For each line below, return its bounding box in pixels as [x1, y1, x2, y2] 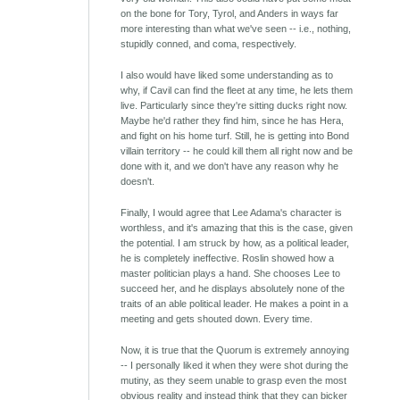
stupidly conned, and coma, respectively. [121, 38, 297, 50]
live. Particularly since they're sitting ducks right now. [121, 100, 348, 112]
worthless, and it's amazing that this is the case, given [121, 222, 354, 234]
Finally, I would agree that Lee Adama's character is [121, 207, 343, 219]
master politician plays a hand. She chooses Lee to [121, 268, 341, 279]
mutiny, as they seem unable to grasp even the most [121, 375, 347, 387]
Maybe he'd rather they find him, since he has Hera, [121, 115, 345, 127]
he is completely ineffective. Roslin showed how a [121, 253, 335, 264]
